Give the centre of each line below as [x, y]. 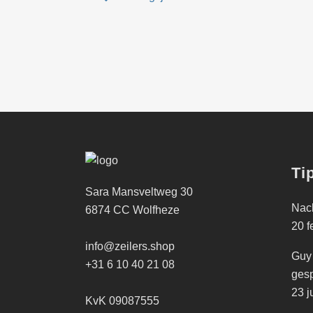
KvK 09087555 [122, 300]
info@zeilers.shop [130, 246]
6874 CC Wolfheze [132, 210]
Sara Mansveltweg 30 [139, 191]
